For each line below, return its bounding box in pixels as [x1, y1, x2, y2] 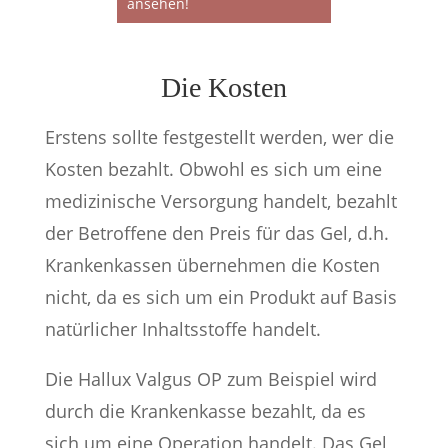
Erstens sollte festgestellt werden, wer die [44, 125, 394, 149]
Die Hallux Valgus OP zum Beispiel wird [44, 367, 377, 391]
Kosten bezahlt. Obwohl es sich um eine [44, 157, 382, 181]
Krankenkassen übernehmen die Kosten [44, 253, 380, 277]
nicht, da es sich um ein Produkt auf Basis [44, 285, 397, 309]
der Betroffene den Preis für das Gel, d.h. [44, 221, 389, 245]
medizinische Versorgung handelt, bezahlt [44, 189, 397, 213]
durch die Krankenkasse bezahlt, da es [44, 399, 366, 423]
